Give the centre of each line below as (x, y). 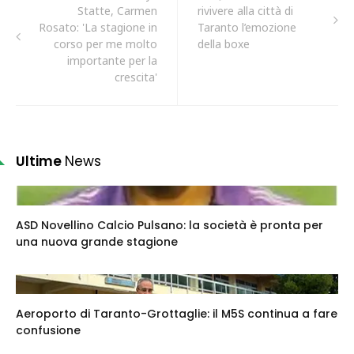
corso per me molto (105, 44)
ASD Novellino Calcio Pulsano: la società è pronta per (169, 226)
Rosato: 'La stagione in (98, 28)
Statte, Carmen (117, 11)
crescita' (136, 77)
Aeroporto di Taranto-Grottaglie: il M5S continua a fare (177, 314)
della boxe (224, 44)
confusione (48, 331)
